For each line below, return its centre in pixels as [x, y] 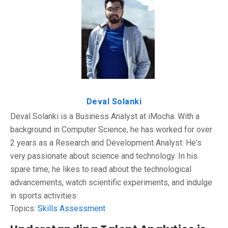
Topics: [24, 209]
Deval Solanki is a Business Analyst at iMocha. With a [105, 117]
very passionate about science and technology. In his [104, 156]
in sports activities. [44, 196]
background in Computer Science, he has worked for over [111, 130]
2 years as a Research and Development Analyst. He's [106, 143]
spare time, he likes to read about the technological [101, 169]
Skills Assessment [72, 209]
